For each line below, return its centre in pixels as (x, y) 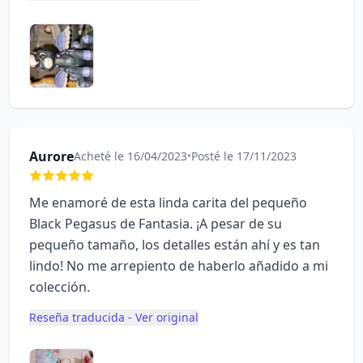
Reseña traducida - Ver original (114, 317)
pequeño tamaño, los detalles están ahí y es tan (175, 245)
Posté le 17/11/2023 (244, 156)
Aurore (51, 156)
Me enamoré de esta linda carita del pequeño (168, 203)
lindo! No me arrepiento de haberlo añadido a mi (179, 266)
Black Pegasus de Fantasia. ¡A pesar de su (156, 224)
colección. (60, 287)
